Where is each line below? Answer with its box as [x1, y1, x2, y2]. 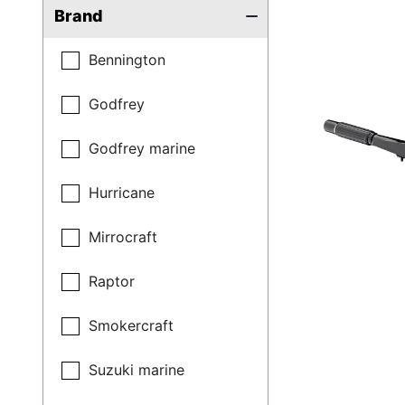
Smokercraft [89, 316, 174, 334]
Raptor [89, 272, 136, 290]
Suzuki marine [89, 361, 185, 379]
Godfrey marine [89, 139, 196, 157]
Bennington [89, 51, 166, 69]
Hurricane [89, 184, 155, 202]
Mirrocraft [89, 228, 158, 246]
